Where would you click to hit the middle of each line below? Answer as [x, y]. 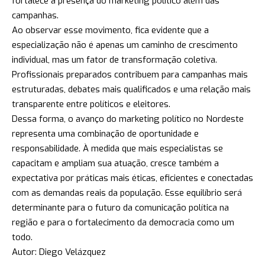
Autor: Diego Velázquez [59, 252]
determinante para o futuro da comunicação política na [120, 208]
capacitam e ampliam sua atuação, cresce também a [115, 164]
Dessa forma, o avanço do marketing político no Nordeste [128, 119]
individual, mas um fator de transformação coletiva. [114, 60]
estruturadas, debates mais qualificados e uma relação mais [131, 90]
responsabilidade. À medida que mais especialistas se [117, 149]
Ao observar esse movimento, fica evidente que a [110, 30]
